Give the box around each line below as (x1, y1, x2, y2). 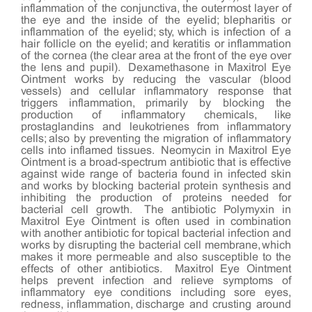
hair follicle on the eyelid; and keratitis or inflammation (21, 38, 291, 49)
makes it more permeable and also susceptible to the (21, 251, 291, 263)
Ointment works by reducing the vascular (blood (21, 74, 291, 85)
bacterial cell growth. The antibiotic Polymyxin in (21, 204, 291, 215)
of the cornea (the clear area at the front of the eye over (21, 50, 291, 61)
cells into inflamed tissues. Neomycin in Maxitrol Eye (21, 145, 291, 156)
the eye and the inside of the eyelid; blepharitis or (21, 15, 291, 26)
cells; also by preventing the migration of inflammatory (21, 133, 291, 144)
